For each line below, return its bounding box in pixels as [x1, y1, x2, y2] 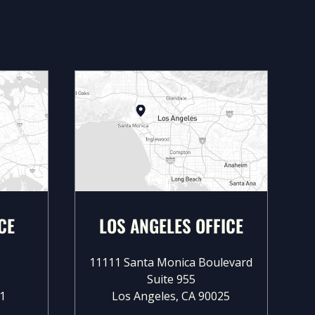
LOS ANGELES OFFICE [98, 212, 243, 238]
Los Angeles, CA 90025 [112, 288, 231, 304]
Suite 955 [146, 271, 195, 287]
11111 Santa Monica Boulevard [89, 254, 253, 270]
